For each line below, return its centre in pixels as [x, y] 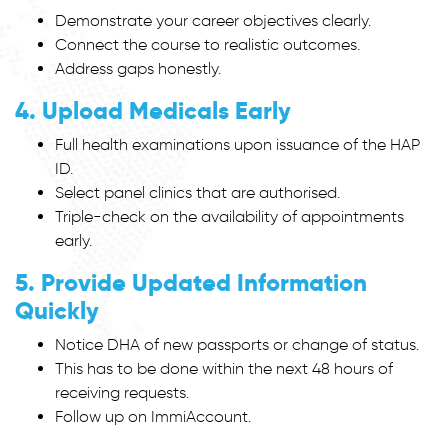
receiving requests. [122, 392]
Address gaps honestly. [138, 68]
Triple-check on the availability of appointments [229, 216]
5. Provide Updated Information [191, 282]
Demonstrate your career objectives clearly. [213, 20]
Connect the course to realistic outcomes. [207, 44]
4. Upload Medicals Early [156, 110]
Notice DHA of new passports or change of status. [237, 344]
